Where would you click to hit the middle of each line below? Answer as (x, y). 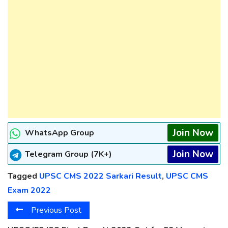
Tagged (23, 176)
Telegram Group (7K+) (68, 154)
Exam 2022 (29, 190)
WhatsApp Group (60, 133)
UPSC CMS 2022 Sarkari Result (101, 176)
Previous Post (56, 210)
